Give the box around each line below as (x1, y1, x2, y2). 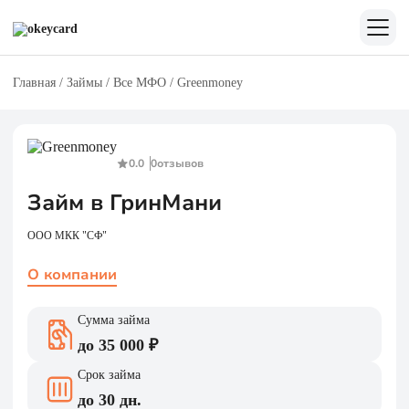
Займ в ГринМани (27, 188, 222, 217)
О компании (27, 265, 117, 285)
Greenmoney (177, 76, 243, 89)
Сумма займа (78, 313, 150, 327)
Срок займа (78, 368, 141, 382)
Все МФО (113, 76, 166, 89)
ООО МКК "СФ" (27, 229, 107, 242)
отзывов (157, 156, 204, 171)
